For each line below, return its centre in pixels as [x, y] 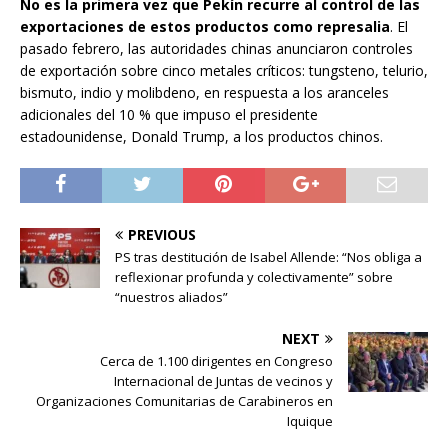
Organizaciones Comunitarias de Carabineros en [184, 401]
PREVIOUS [162, 235]
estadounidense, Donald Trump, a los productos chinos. [201, 137]
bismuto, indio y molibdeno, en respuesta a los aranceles [204, 93]
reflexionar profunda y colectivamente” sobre [254, 277]
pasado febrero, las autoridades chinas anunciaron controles [216, 49]
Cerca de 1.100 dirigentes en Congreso [216, 361]
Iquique [310, 421]
